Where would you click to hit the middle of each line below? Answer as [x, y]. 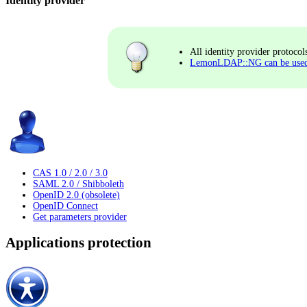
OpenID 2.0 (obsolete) [76, 195]
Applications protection [78, 243]
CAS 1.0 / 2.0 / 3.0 [70, 173]
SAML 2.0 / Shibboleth [78, 184]
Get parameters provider [80, 217]
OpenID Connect [65, 206]
